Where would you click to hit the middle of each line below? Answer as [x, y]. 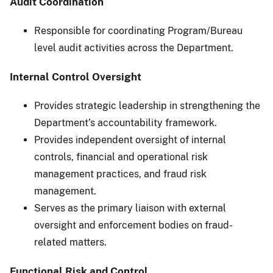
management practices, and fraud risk [120, 174]
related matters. [70, 243]
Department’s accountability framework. [126, 123]
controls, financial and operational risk [121, 157]
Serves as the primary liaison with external [130, 208]
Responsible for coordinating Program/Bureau [138, 30]
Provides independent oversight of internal [130, 140]
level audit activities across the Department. [134, 48]
